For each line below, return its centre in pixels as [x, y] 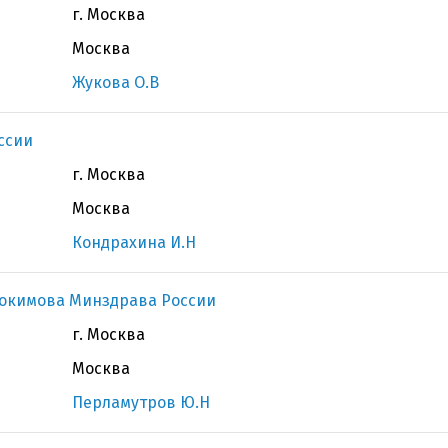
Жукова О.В [115, 82]
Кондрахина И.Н [134, 242]
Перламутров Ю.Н [141, 402]
